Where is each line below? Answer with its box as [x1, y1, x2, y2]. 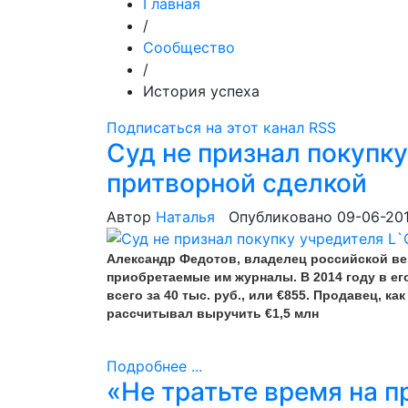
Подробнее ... [107, 357, 202, 375]
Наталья [156, 208, 215, 226]
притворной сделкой [107, 168, 367, 199]
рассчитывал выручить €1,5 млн [107, 306, 319, 321]
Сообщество [143, 38, 235, 56]
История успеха [143, 82, 260, 100]
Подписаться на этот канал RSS [107, 118, 336, 137]
